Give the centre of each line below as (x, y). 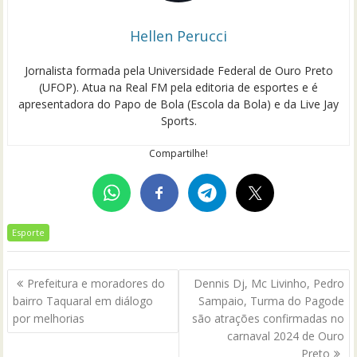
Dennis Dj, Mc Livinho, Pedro (269, 284)
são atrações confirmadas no (268, 319)
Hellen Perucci (178, 35)
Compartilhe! (178, 153)
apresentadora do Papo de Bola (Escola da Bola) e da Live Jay (178, 104)
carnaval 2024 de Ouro (285, 336)
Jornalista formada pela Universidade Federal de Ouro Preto (178, 70)
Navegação (55, 279)
